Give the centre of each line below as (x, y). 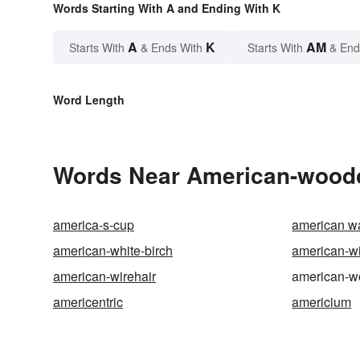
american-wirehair (104, 276)
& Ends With (172, 48)
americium (322, 302)
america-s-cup (94, 225)
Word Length (89, 100)
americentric (88, 302)
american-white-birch (113, 251)
